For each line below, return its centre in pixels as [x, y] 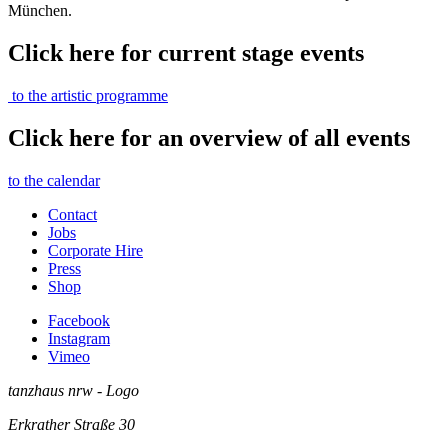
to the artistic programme [88, 95]
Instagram [79, 338]
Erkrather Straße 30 [71, 424]
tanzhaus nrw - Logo [73, 390]
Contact [72, 214]
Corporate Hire [95, 250]
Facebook [79, 320]
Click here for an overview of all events [209, 137]
